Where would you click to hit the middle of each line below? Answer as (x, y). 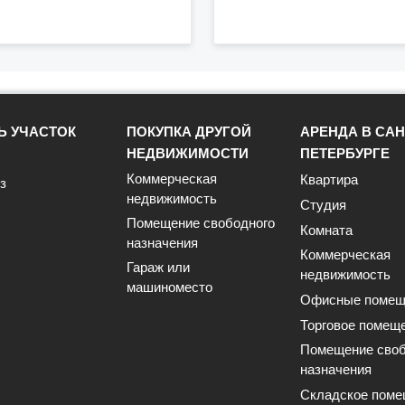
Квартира (329, 179)
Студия (323, 205)
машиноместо (170, 287)
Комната (326, 230)
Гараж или (158, 267)
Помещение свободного (201, 223)
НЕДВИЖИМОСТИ (188, 153)
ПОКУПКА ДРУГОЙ (189, 132)
